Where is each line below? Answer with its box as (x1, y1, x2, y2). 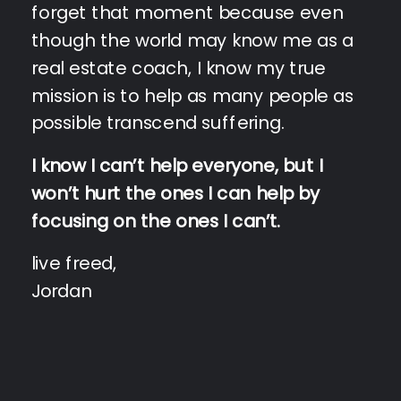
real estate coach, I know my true (31, 55, 326, 81)
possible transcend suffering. (31, 110, 285, 136)
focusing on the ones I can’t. (31, 208, 286, 234)
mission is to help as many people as (31, 82, 354, 108)
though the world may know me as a (31, 27, 354, 53)
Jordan (31, 277, 92, 303)
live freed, (31, 250, 117, 276)
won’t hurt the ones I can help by (31, 180, 320, 206)
